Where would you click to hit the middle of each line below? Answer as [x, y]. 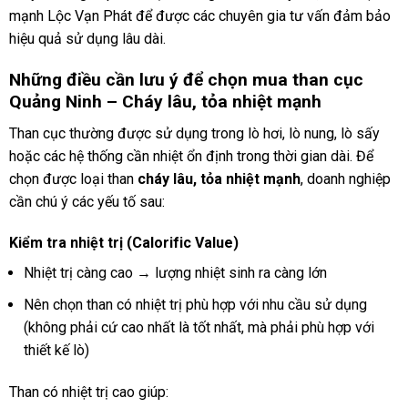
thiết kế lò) [56, 350]
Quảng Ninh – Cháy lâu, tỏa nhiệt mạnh [165, 101]
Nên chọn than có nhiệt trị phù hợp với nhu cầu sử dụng [195, 304]
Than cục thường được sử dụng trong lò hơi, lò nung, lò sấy [194, 133]
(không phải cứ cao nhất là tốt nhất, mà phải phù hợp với [199, 327]
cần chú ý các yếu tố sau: [87, 201]
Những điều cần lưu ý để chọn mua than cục [186, 79]
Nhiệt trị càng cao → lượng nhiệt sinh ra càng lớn [175, 273]
